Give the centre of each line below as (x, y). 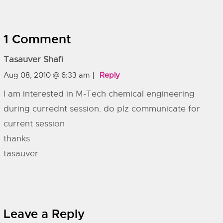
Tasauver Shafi (33, 59)
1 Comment (37, 39)
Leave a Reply (44, 214)
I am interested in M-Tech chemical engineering (99, 94)
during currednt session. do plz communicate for (102, 109)
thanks (17, 139)
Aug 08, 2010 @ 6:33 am (47, 75)
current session (34, 124)
